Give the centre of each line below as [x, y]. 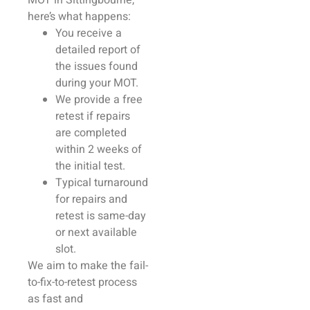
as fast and [55, 299]
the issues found [97, 66]
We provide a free [99, 100]
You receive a [89, 33]
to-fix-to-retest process [82, 282]
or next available [96, 232]
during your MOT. [97, 83]
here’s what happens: [79, 17]
